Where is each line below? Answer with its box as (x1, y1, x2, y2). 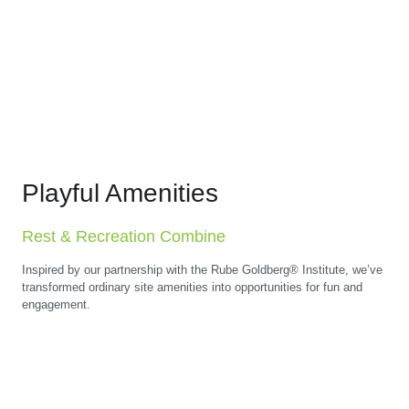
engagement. (22, 298, 90, 312)
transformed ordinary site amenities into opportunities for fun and (22, 280, 362, 295)
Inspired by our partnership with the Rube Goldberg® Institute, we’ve (22, 263, 383, 278)
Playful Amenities (22, 179, 218, 208)
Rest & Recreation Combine (22, 227, 225, 246)
